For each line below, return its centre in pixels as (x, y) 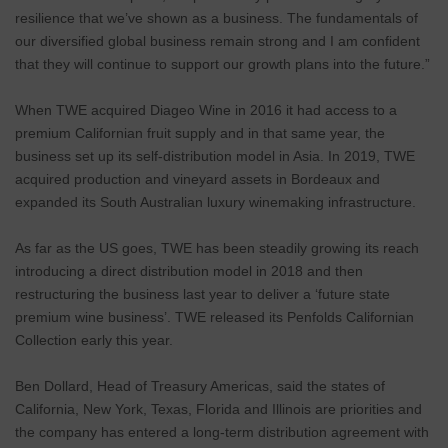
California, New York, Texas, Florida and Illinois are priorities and (218, 409)
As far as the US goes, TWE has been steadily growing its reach (217, 248)
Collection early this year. (94, 340)
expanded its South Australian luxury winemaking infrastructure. (215, 202)
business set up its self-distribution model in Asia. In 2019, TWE (215, 156)
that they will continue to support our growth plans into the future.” (222, 64)
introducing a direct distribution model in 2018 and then (189, 271)
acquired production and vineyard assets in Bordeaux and (197, 179)
